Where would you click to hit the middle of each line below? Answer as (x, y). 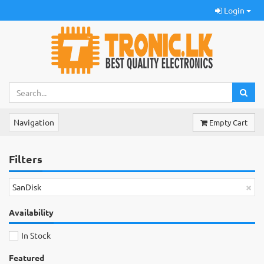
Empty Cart (228, 122)
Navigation (34, 122)
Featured (27, 258)
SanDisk (27, 187)
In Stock (35, 235)
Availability (31, 212)
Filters (26, 159)
